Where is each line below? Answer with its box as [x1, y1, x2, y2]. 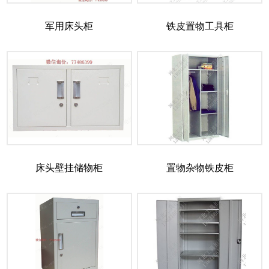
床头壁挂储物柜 [35, 163, 103, 174]
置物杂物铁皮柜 [166, 163, 234, 174]
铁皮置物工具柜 [166, 21, 234, 32]
